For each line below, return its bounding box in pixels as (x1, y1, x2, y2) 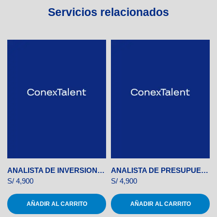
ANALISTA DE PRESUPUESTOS (201, 166, 208, 174)
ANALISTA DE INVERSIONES (97, 166, 105, 174)
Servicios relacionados (48, 6, 169, 19)
